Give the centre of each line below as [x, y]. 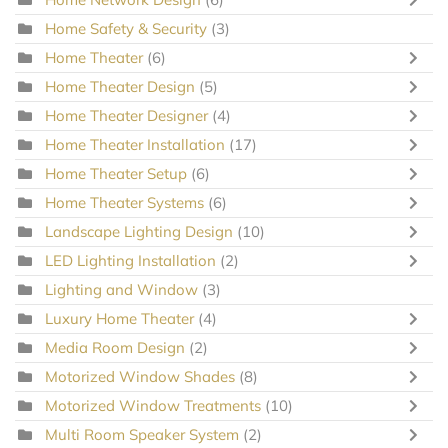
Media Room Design [117, 347]
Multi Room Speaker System [144, 434]
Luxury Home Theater [119, 318]
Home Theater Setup [116, 173]
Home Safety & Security [126, 28]
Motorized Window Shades [142, 376]
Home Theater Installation [137, 144]
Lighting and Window [121, 289]
